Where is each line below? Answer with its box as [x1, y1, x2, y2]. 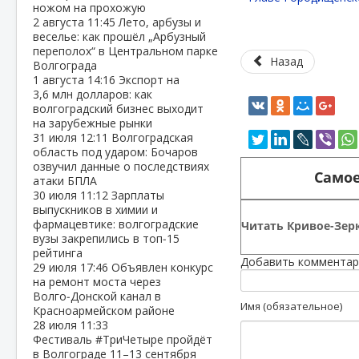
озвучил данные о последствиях [33, 159, 209, 174]
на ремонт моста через [33, 274, 161, 289]
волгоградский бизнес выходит [33, 101, 204, 116]
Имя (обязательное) [240, 299, 343, 314]
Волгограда [33, 58, 97, 73]
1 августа [33, 72, 87, 87]
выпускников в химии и [33, 202, 158, 217]
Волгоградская [111, 130, 193, 145]
